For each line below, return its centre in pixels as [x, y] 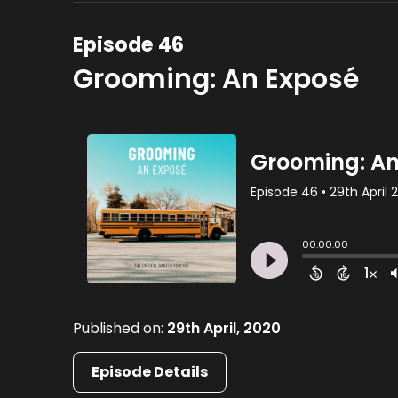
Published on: [120, 328]
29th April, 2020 [224, 328]
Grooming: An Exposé [216, 79]
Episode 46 [129, 44]
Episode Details [150, 371]
